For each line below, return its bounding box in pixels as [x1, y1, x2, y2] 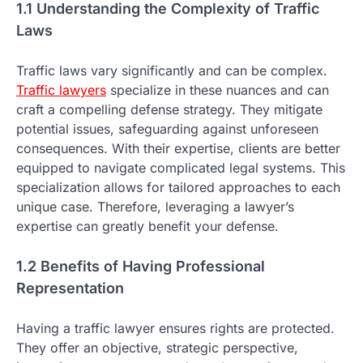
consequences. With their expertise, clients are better [16, 140, 340, 157]
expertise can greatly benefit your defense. [16, 218, 279, 235]
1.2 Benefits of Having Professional [16, 258, 265, 275]
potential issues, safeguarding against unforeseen [16, 121, 318, 138]
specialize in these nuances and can [106, 82, 329, 99]
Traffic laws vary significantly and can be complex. [16, 62, 327, 79]
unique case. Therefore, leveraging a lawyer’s [16, 199, 294, 216]
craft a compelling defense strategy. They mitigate [16, 101, 322, 118]
